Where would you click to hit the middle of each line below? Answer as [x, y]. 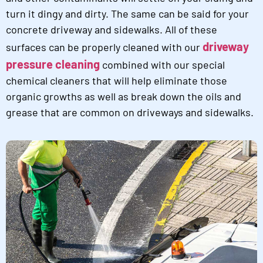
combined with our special [162, 64]
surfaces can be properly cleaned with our [104, 47]
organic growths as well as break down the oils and [124, 96]
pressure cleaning [53, 64]
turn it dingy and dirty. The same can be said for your [127, 13]
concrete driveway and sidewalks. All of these [112, 29]
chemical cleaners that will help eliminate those [117, 80]
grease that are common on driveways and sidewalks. [130, 112]
